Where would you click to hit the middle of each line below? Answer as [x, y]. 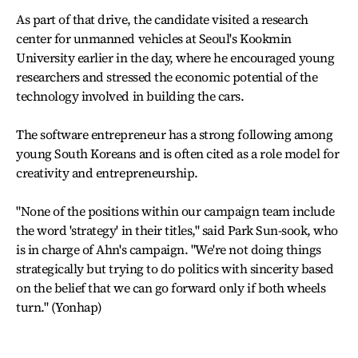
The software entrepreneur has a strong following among [175, 134]
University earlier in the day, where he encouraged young [175, 58]
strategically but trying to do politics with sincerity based [175, 268]
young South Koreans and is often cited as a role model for [178, 153]
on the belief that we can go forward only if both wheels [171, 288]
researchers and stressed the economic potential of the [167, 77]
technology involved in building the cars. [130, 96]
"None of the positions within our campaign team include [175, 211]
